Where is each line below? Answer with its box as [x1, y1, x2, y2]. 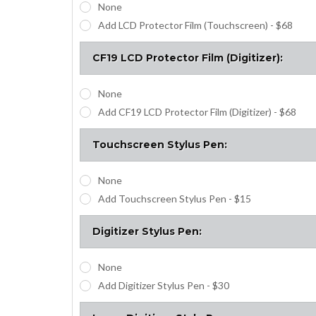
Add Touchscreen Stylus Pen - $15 [97, 192, 251, 205]
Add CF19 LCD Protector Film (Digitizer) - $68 [97, 105, 296, 118]
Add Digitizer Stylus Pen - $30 [97, 279, 229, 291]
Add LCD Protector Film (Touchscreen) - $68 [97, 18, 293, 31]
